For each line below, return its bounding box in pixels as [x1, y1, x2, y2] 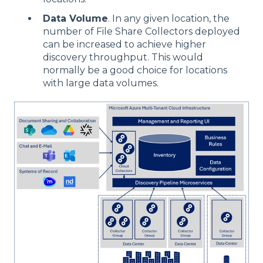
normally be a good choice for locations [43, 64, 227, 76]
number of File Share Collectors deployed [43, 25, 240, 37]
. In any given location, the [108, 12, 230, 24]
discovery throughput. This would [43, 51, 203, 63]
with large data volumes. [43, 77, 159, 89]
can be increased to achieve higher [43, 38, 206, 50]
